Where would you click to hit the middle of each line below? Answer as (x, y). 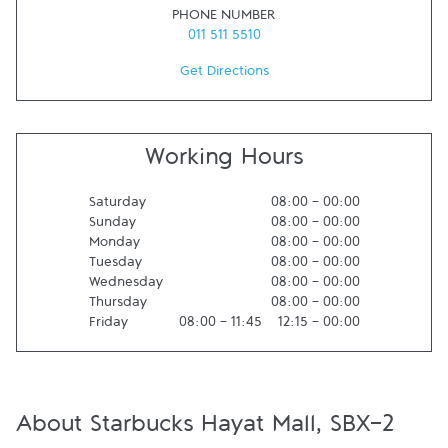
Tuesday (115, 266)
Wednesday (125, 286)
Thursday (117, 306)
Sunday (112, 226)
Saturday (117, 206)
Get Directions (224, 75)
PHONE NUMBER (224, 19)
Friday (108, 326)
